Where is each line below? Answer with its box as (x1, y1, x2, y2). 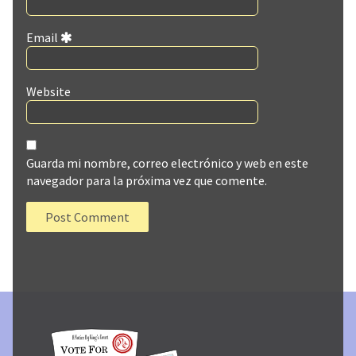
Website (26, 83, 71, 100)
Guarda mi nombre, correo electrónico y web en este (26, 155, 308, 172)
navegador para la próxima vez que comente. (26, 172, 267, 189)
